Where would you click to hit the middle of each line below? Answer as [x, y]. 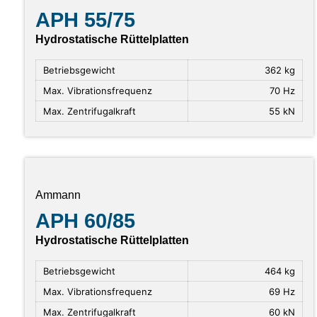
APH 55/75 [85, 19]
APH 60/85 [85, 221]
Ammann [58, 195]
